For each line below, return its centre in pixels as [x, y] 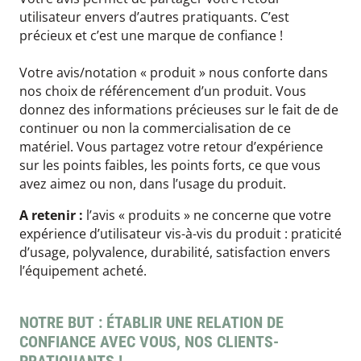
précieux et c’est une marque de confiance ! [151, 36]
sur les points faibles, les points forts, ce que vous [170, 166]
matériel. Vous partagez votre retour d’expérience [171, 147]
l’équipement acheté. [83, 271]
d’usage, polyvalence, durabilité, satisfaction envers [175, 253]
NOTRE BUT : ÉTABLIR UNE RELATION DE [151, 323]
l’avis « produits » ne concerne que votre [207, 216]
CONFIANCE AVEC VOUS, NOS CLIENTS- [149, 342]
